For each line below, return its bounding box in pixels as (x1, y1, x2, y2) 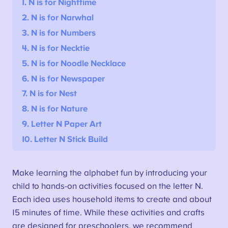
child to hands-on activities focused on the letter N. (12, 181, 203, 191)
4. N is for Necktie (22, 43, 90, 53)
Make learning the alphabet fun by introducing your (12, 168, 207, 178)
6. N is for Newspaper (22, 74, 105, 83)
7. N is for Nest (22, 89, 77, 99)
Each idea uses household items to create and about (12, 194, 212, 204)
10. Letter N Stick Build (22, 135, 108, 145)
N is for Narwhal (31, 13, 94, 23)
